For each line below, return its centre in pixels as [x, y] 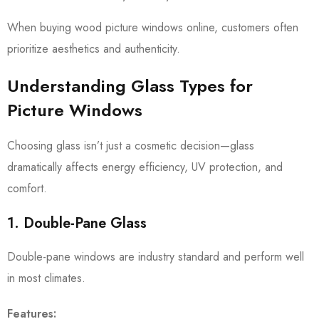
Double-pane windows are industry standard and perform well [156, 257]
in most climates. [46, 278]
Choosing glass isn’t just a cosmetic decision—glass [131, 146]
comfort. [27, 188]
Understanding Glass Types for [130, 86]
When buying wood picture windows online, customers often [153, 27]
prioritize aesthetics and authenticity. [94, 49]
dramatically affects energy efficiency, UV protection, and [145, 167]
